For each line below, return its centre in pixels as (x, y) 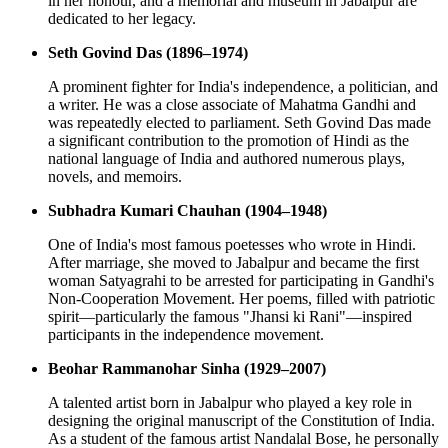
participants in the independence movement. (186, 335)
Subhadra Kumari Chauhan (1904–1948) (187, 211)
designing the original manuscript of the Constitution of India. (241, 421)
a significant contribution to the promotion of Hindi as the (228, 141)
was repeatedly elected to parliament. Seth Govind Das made (239, 123)
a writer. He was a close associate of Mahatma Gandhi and (232, 105)
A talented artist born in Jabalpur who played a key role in (230, 403)
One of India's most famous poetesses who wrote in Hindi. (232, 245)
